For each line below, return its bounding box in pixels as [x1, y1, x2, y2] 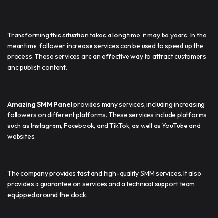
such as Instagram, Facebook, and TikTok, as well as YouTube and [7, 121, 200, 130]
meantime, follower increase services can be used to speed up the [7, 41, 203, 50]
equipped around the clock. [7, 190, 88, 199]
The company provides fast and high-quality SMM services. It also [7, 168, 201, 178]
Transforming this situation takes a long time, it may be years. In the [7, 30, 207, 39]
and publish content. [7, 62, 67, 72]
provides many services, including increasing [72, 99, 205, 109]
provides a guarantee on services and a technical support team [7, 179, 195, 188]
